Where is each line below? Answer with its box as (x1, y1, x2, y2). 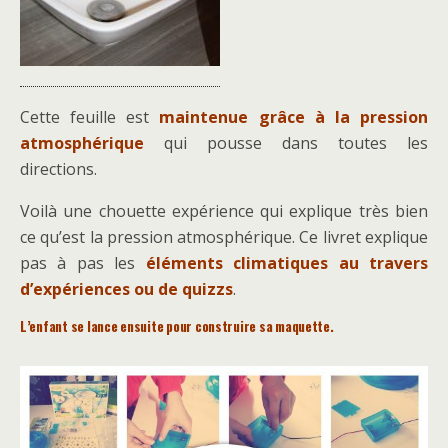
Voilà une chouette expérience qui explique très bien (20, 199, 428, 222)
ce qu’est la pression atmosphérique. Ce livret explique (20, 225, 428, 248)
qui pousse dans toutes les (144, 131, 428, 154)
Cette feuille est (20, 105, 160, 128)
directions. (20, 157, 97, 180)
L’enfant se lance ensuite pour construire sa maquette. (20, 315, 334, 336)
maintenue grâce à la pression (159, 105, 429, 128)
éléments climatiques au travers (145, 251, 429, 274)
